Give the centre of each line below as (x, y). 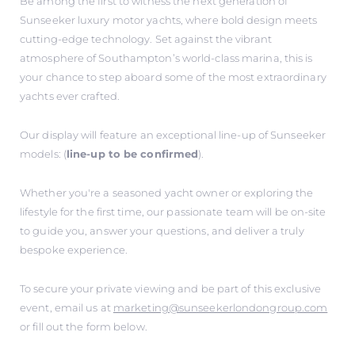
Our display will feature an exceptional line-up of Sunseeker (173, 135)
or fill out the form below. (84, 327)
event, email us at (67, 308)
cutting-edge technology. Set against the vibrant (146, 39)
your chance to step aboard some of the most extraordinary (173, 77)
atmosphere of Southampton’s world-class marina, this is (166, 58)
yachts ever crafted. (70, 96)
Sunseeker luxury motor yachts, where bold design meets (169, 20)
